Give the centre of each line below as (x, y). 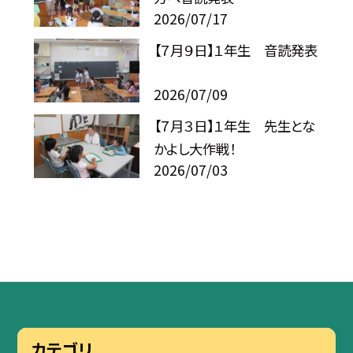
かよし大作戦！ (195, 148)
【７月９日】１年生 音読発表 (236, 50)
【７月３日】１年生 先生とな (235, 125)
